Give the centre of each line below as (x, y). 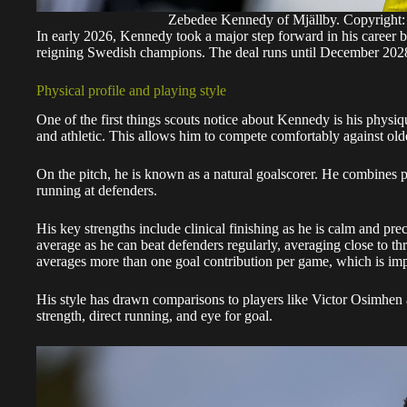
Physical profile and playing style (131, 90)
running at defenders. (97, 191)
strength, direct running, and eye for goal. (154, 316)
